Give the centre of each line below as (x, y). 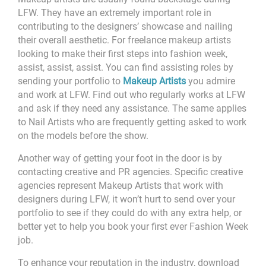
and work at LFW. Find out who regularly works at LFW (132, 95)
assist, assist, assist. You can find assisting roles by (126, 68)
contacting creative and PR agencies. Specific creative (130, 172)
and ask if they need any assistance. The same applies (132, 109)
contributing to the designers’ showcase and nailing (125, 27)
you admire (210, 81)
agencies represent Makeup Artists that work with (121, 186)
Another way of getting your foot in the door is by (120, 159)
